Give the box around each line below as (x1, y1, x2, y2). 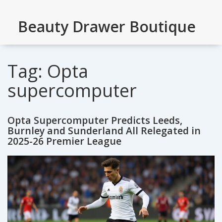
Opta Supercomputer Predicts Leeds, (7, 113, 182, 127)
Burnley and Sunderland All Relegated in (7, 123, 201, 137)
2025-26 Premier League (7, 134, 121, 148)
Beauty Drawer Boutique (18, 16, 196, 37)
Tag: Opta (7, 59, 88, 84)
